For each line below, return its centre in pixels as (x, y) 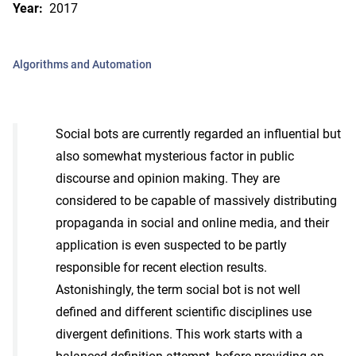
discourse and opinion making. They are (168, 178)
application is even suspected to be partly (171, 245)
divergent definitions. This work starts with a (179, 334)
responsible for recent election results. (161, 267)
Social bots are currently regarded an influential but (198, 133)
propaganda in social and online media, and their (192, 222)
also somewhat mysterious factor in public (175, 156)
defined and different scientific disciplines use (184, 311)
